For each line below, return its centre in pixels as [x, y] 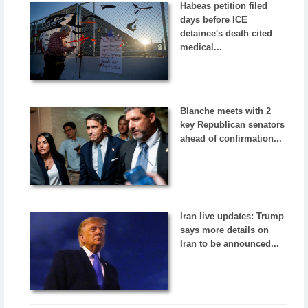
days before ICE [214, 19]
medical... [201, 47]
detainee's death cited [227, 33]
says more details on [225, 230]
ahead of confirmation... [231, 138]
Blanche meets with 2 [226, 111]
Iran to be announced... [230, 243]
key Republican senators [233, 124]
